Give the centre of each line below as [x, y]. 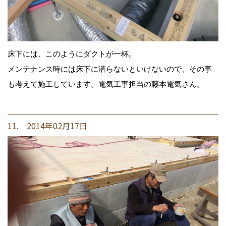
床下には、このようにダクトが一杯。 [72, 53]
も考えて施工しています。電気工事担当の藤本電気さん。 [106, 84]
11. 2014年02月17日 [47, 125]
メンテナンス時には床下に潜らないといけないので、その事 [110, 69]
